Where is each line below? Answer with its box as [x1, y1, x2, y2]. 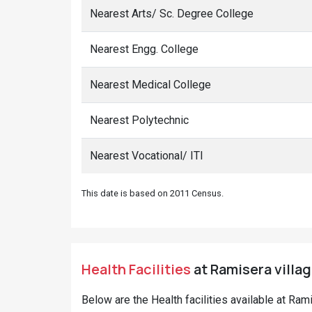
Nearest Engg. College [90, 42, 198, 56]
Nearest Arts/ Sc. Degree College [90, 7, 253, 20]
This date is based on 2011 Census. [81, 188, 224, 198]
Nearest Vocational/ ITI [90, 149, 203, 162]
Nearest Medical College [90, 78, 211, 91]
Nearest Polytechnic [90, 114, 189, 127]
